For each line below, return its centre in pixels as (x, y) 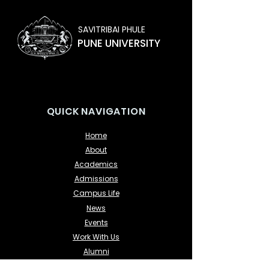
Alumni (96, 251)
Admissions (96, 179)
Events (96, 222)
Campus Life (96, 193)
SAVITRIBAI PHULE (112, 29)
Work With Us (96, 237)
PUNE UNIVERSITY (119, 43)
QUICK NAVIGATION (96, 111)
